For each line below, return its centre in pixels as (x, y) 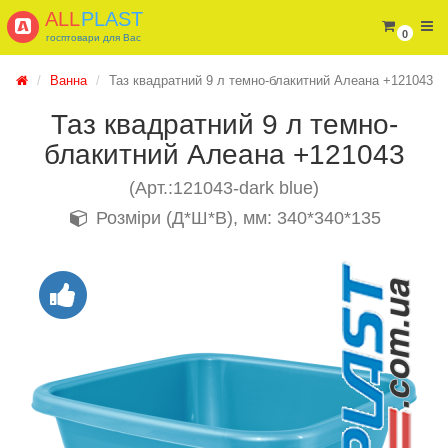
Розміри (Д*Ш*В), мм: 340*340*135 (235, 218)
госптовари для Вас (93, 37)
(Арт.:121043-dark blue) (224, 188)
